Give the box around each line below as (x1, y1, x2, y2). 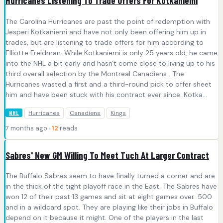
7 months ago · (5, 123, 52, 132)
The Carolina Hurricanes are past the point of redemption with (5, 16, 210, 26)
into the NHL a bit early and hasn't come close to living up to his (5, 58, 215, 68)
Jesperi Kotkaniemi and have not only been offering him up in (5, 27, 206, 36)
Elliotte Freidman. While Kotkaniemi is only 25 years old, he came (5, 48, 218, 57)
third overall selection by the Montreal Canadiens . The (5, 69, 184, 78)
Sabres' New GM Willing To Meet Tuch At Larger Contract (5, 149, 209, 161)
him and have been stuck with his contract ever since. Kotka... (5, 90, 207, 99)
